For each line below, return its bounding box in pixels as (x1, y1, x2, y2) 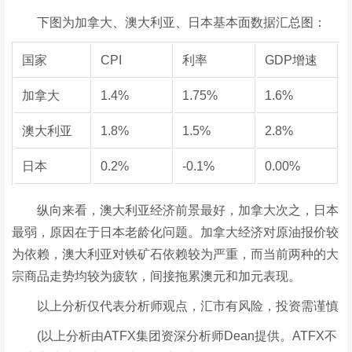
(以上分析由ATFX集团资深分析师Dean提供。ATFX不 (12, 329, 338, 343)
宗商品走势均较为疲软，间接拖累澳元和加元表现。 (12, 269, 302, 283)
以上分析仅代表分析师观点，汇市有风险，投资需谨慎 (12, 299, 339, 313)
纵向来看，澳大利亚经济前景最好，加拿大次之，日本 (12, 203, 339, 217)
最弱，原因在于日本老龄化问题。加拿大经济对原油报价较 (12, 225, 339, 239)
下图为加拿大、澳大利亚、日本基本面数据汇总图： (12, 16, 327, 29)
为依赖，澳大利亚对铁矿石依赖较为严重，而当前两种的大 (12, 247, 339, 261)
